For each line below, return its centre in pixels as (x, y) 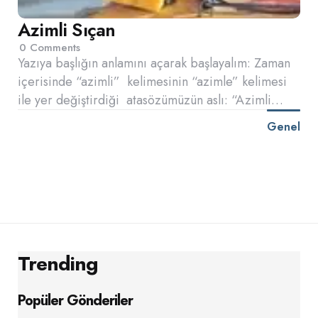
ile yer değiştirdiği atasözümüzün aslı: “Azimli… (150, 100)
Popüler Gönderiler (75, 301)
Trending (58, 264)
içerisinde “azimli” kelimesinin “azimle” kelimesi (152, 81)
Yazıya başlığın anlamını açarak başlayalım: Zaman (154, 63)
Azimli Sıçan (67, 29)
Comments (53, 47)
